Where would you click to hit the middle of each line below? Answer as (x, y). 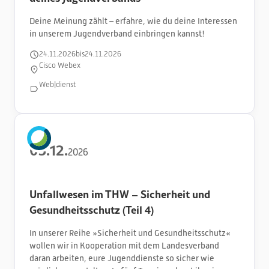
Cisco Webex (60, 66)
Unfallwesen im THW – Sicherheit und (120, 194)
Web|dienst (57, 85)
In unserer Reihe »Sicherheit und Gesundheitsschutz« (130, 233)
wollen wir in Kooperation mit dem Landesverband (124, 245)
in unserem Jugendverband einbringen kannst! (117, 33)
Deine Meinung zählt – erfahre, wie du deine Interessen (133, 21)
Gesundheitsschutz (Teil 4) (92, 209)
